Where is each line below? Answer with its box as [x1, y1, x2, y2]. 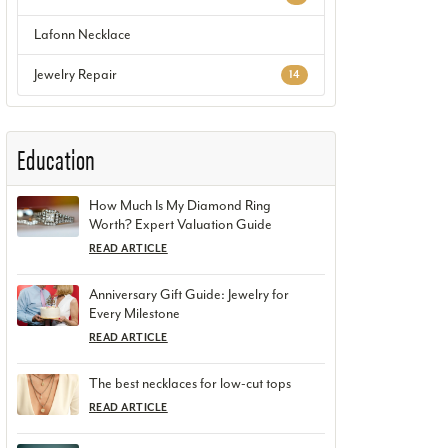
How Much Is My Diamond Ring [89, 197, 271, 215]
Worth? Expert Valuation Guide [89, 216, 272, 234]
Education [17, 138, 97, 179]
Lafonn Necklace [34, 25, 131, 43]
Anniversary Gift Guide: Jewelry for [89, 286, 289, 304]
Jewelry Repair [34, 65, 117, 83]
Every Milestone [89, 305, 180, 323]
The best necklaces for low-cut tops [89, 375, 291, 393]
